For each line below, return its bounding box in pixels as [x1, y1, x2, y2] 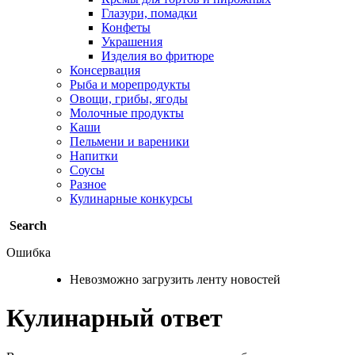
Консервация [70, 63, 140, 77]
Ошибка [6, 245, 51, 259]
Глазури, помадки [101, 6, 197, 20]
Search [10, 218, 47, 232]
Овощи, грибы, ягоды [70, 91, 188, 105]
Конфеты [101, 20, 151, 34]
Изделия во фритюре [101, 48, 214, 63]
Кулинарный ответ [6, 303, 223, 333]
